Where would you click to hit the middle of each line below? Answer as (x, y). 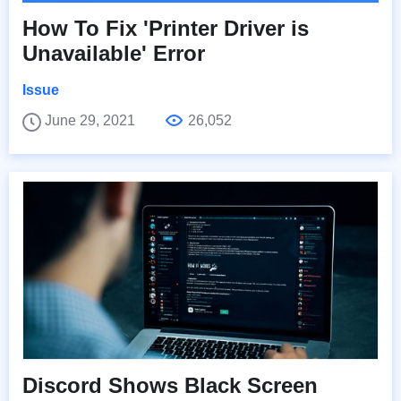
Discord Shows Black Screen (170, 386)
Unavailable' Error (114, 54)
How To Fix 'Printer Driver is (166, 29)
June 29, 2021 (92, 121)
